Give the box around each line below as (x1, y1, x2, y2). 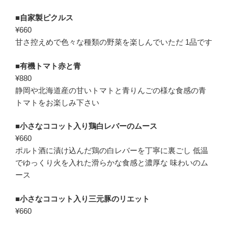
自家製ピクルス (20, 13, 73, 22)
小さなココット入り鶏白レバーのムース (20, 122, 157, 130)
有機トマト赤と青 (20, 61, 81, 70)
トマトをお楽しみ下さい (15, 98, 99, 107)
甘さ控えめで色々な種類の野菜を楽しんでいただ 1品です (15, 38, 212, 46)
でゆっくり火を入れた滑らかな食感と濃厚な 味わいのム (15, 158, 208, 167)
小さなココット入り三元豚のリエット (20, 194, 150, 203)
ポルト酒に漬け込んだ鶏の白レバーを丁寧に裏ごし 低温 (15, 146, 208, 155)
